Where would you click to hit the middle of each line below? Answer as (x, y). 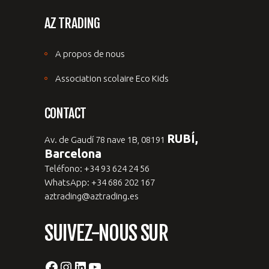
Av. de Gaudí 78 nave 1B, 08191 (106, 140)
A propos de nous (90, 54)
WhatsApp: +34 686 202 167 (100, 183)
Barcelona (73, 154)
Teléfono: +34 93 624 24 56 (97, 169)
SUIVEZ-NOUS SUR (106, 233)
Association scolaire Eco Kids (112, 79)
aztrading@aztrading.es (92, 196)
